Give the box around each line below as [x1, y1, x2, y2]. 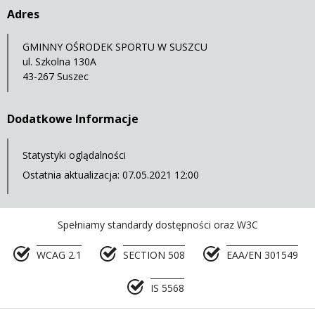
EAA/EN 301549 [226, 248, 298, 262]
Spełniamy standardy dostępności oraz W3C [57, 218, 258, 232]
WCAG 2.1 [36, 248, 82, 262]
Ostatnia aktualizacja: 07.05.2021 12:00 [22, 168, 199, 182]
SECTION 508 [122, 248, 185, 262]
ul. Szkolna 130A [22, 55, 96, 69]
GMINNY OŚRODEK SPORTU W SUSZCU [22, 40, 207, 54]
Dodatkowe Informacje [7, 111, 139, 127]
